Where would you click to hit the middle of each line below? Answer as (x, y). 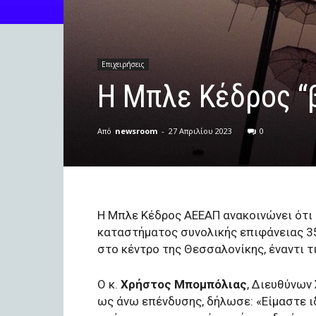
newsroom (136, 131)
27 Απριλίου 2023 (200, 131)
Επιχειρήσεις (123, 64)
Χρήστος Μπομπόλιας (184, 284)
